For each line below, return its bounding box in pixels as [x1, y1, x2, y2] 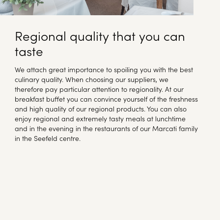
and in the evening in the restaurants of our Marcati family [15, 123, 198, 134]
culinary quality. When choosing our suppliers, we [15, 74, 168, 84]
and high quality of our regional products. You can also [15, 104, 187, 114]
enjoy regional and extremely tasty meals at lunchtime [15, 113, 186, 124]
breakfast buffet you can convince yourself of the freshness [15, 94, 198, 104]
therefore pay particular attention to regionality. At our [15, 84, 184, 94]
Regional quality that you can [15, 26, 185, 45]
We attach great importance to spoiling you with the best [15, 64, 193, 75]
